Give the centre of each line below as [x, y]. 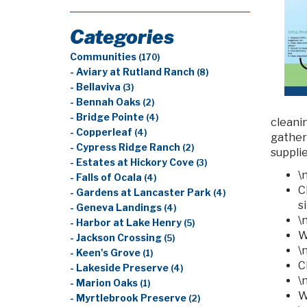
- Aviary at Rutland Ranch [133, 72]
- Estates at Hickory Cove [133, 162]
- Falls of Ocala [107, 177]
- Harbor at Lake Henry [127, 223]
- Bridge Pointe [108, 117]
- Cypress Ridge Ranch [126, 147]
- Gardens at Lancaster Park [142, 193]
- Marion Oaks [105, 283]
